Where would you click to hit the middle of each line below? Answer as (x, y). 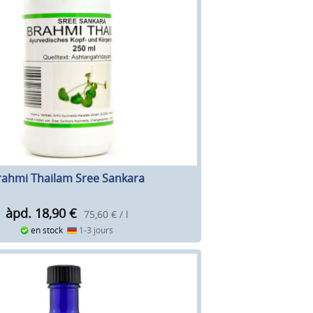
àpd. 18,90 (35, 213)
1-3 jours (95, 230)
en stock (48, 230)
